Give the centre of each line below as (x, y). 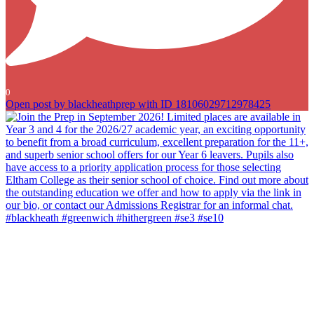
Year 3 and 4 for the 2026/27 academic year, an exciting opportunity (155, 255)
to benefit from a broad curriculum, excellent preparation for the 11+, (157, 267)
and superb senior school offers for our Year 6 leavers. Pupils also (149, 280)
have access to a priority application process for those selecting (143, 293)
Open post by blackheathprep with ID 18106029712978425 (138, 104)
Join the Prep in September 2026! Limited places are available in (146, 242)
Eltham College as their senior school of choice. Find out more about (156, 305)
